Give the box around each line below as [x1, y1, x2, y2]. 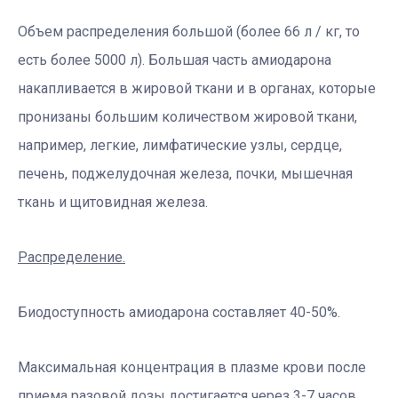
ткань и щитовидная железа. [18, 193, 208, 211]
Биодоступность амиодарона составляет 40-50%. [18, 303, 340, 321]
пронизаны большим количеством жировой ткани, [18, 107, 357, 125]
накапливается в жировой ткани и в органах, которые [18, 79, 376, 97]
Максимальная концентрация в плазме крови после [18, 358, 366, 376]
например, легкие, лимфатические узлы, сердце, [18, 136, 342, 154]
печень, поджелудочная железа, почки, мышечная [18, 164, 353, 182]
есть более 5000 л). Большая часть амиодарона [18, 51, 331, 68]
